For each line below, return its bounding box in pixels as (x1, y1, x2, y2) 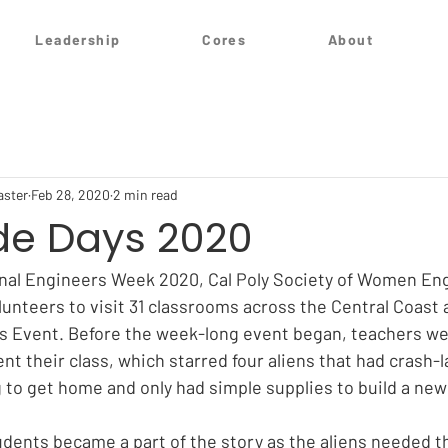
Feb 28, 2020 (31, 185, 110, 203)
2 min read (113, 185, 178, 203)
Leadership (35, 31, 121, 48)
